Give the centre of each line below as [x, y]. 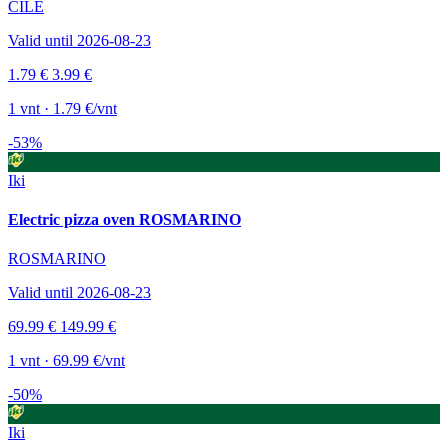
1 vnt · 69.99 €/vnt [66, 361]
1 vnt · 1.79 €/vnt [62, 108]
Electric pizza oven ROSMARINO [124, 220]
